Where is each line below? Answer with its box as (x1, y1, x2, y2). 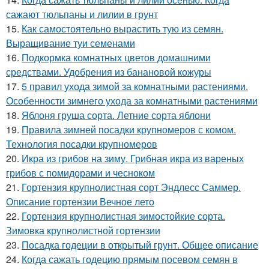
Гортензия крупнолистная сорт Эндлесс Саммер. (22, 180, 241, 194)
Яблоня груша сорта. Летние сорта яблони (22, 107, 211, 122)
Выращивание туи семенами (6, 35, 135, 50)
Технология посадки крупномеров (6, 136, 157, 151)
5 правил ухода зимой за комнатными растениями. (22, 79, 248, 93)
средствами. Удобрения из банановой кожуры (6, 64, 211, 79)
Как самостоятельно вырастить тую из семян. (22, 21, 223, 35)
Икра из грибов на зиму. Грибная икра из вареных (22, 151, 244, 165)
